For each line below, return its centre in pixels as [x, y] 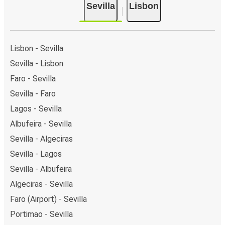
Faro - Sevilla [33, 78]
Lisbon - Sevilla [37, 48]
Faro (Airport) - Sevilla [48, 199]
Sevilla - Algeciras [41, 139]
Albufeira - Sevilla [41, 124]
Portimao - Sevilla [41, 214]
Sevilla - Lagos [36, 154]
